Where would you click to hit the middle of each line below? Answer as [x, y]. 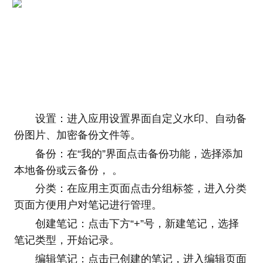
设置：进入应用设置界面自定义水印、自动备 [141, 119]
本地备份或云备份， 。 [68, 170]
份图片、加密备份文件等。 [77, 135]
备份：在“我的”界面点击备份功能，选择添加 [139, 154]
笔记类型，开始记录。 [67, 240]
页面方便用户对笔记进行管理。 [88, 205]
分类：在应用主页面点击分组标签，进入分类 [141, 189]
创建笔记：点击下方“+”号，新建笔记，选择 [137, 224]
